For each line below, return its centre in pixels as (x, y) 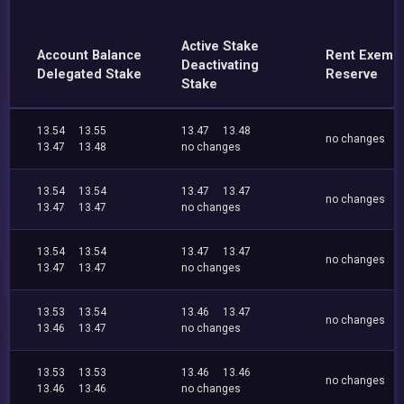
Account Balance (90, 55)
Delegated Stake (90, 74)
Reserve (352, 74)
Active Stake (220, 46)
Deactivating (220, 65)
